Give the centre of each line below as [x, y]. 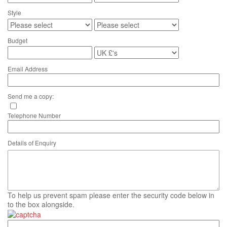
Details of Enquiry [32, 143]
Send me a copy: [31, 96]
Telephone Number [34, 115]
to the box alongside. [41, 204]
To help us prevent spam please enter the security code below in [111, 195]
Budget [17, 40]
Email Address [28, 69]
